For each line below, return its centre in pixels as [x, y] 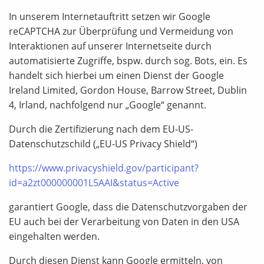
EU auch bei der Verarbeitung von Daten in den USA [124, 222]
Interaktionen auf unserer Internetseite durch [110, 46]
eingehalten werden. [54, 237]
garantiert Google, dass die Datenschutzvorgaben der [128, 207]
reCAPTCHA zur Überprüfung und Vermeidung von [121, 32]
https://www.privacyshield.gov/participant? [104, 168]
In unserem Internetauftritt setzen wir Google [110, 17]
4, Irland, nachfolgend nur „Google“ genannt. [108, 105]
